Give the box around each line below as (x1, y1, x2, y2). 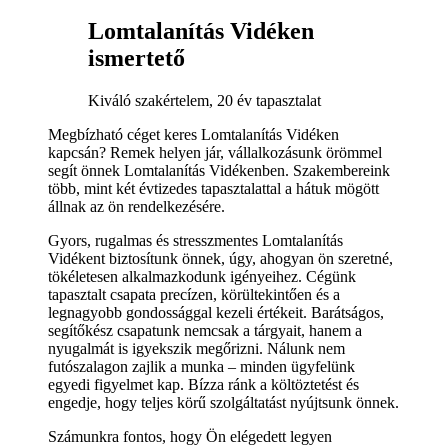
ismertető (88, 44, 185, 71)
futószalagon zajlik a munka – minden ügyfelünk (48, 357, 355, 375)
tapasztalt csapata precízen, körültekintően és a (48, 285, 340, 303)
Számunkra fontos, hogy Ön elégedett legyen (48, 427, 332, 445)
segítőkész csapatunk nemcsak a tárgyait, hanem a (48, 321, 362, 339)
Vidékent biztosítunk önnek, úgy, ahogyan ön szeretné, (48, 249, 393, 267)
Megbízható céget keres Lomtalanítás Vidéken (48, 125, 339, 143)
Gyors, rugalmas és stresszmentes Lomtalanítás (48, 231, 343, 249)
